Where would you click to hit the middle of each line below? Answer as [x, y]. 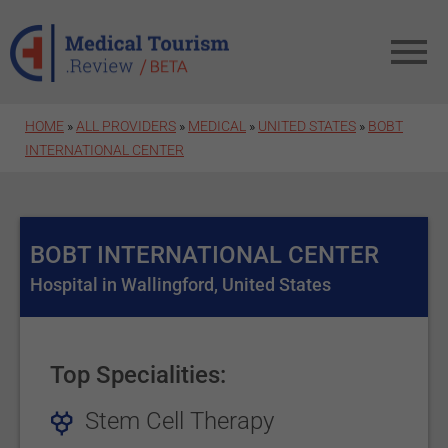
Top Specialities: [138, 375]
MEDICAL [217, 126]
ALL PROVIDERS [126, 126]
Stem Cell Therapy [179, 421]
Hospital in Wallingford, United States [180, 284]
